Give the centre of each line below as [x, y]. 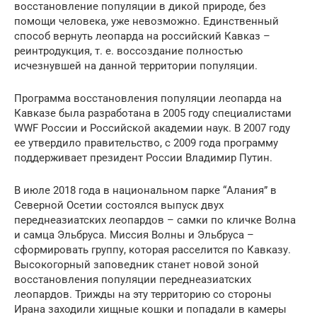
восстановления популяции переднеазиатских [133, 280]
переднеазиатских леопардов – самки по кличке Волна [155, 220]
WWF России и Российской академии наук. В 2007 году [152, 128]
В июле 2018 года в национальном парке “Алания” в [145, 191]
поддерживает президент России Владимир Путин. [143, 158]
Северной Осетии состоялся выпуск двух [119, 206]
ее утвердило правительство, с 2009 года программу [146, 143]
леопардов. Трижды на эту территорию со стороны [143, 295]
